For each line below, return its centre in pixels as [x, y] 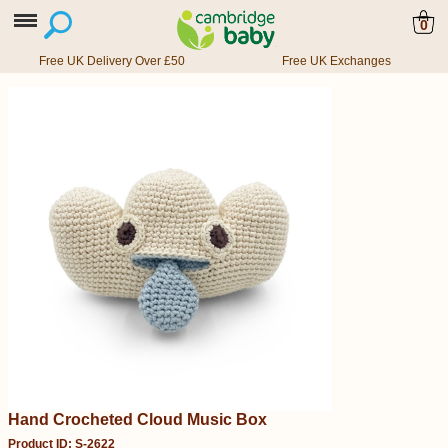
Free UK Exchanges [336, 61]
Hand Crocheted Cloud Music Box [137, 419]
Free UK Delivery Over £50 [112, 61]
